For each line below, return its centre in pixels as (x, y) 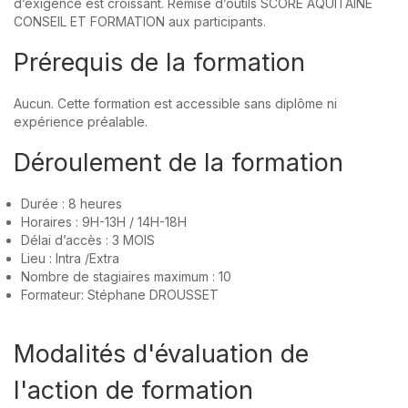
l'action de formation (137, 390)
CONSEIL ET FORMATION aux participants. (140, 21)
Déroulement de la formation (178, 162)
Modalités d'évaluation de (161, 353)
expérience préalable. (81, 121)
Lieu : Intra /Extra (71, 258)
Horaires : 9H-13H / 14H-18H (104, 221)
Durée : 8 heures (72, 203)
